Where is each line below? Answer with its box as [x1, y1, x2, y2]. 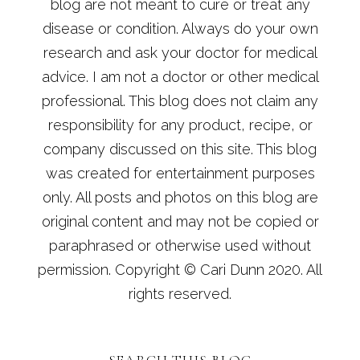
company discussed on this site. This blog [43, 141, 317, 158]
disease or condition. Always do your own [42, 20, 318, 38]
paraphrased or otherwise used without [49, 237, 311, 255]
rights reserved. [129, 285, 231, 303]
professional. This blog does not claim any [42, 92, 318, 110]
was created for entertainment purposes [45, 165, 315, 182]
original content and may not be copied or [41, 213, 319, 231]
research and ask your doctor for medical [43, 44, 317, 62]
